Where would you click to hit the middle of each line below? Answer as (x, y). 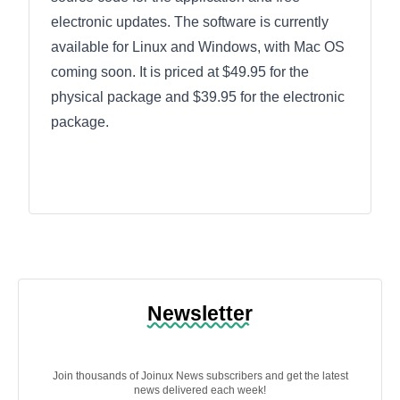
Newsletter (200, 313)
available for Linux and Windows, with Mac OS (198, 47)
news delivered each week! (200, 390)
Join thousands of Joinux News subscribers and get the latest (200, 376)
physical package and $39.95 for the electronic (198, 97)
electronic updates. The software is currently (190, 22)
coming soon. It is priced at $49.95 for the (180, 72)
